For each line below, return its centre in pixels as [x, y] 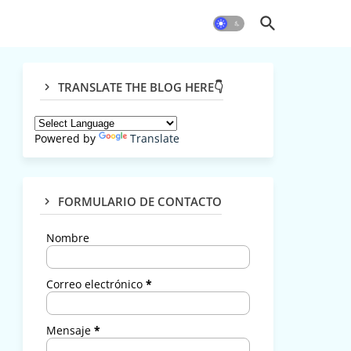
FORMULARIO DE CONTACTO [139, 201]
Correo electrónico [96, 284]
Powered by [66, 138]
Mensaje [70, 330]
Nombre [67, 238]
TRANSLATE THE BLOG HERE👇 [140, 87]
